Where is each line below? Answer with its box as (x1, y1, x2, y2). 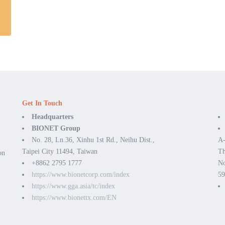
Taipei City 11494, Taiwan (22, 148, 97, 156)
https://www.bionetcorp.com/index (32, 171, 130, 179)
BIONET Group (32, 125, 80, 133)
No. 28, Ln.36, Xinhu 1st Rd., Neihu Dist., (32, 136, 155, 144)
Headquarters (32, 113, 73, 121)
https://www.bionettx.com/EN (32, 194, 117, 202)
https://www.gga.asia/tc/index (32, 182, 115, 190)
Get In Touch (22, 99, 62, 107)
